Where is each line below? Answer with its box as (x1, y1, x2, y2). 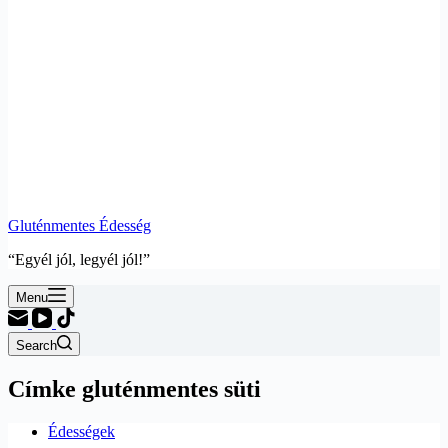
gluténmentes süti (76, 375, 261, 402)
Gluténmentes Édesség (8, 217, 151, 234)
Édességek (48, 422, 115, 440)
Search (16, 338, 57, 353)
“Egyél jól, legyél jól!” (8, 251, 150, 268)
